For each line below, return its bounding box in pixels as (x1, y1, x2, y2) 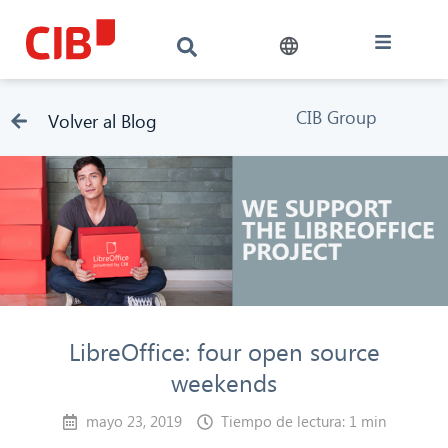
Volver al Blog (47, 108, 157, 133)
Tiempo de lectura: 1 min (221, 411, 386, 431)
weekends (171, 366, 277, 398)
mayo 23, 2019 (86, 411, 182, 431)
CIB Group (295, 104, 377, 129)
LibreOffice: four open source (68, 335, 380, 367)
